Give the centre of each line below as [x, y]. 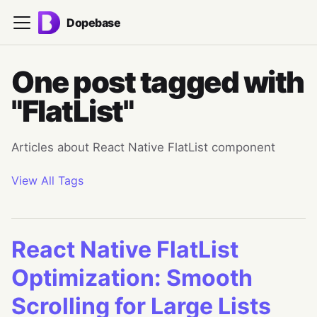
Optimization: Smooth [132, 278]
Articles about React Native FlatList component [143, 147]
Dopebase [94, 22]
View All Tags [47, 180]
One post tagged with [158, 82]
